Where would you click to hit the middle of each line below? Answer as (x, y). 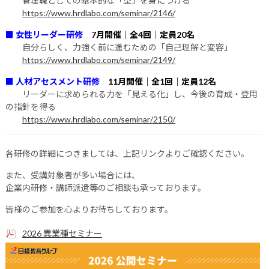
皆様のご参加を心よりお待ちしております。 (89, 209)
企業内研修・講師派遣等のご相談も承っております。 (105, 188)
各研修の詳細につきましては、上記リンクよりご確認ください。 (127, 153)
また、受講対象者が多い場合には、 (72, 175)
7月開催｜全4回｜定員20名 (143, 35)
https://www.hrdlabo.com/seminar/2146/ (98, 13)
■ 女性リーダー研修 (48, 35)
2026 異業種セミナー (62, 233)
